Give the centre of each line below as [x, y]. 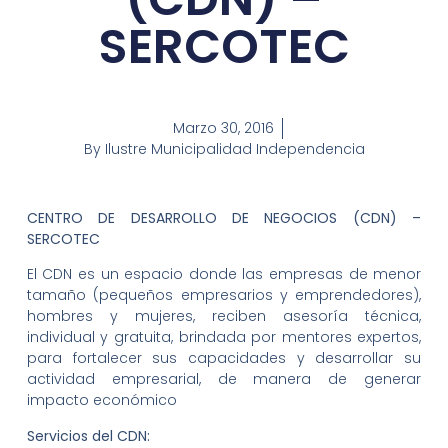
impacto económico [101, 400]
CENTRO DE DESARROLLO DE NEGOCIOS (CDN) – [224, 217]
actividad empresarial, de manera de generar [224, 379]
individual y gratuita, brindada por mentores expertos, [224, 337]
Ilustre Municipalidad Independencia [232, 149]
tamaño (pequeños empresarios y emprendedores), [224, 295]
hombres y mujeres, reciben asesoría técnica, [224, 316]
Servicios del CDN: [88, 435]
